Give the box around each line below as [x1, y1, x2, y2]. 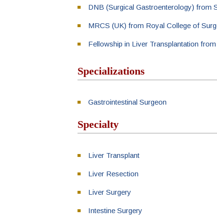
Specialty [77, 118, 119, 130]
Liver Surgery [88, 188, 131, 196]
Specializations [77, 65, 145, 77]
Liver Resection [88, 170, 139, 178]
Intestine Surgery [88, 206, 142, 215]
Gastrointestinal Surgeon [88, 98, 167, 106]
